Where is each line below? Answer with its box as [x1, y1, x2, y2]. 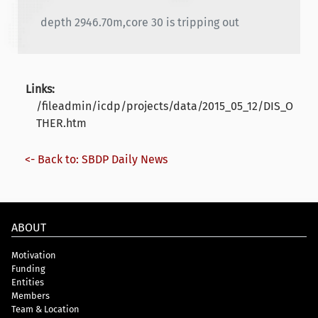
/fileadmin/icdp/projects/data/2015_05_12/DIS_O [36, 99, 293, 113]
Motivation [11, 249, 56, 261]
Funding [11, 263, 45, 274]
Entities [11, 276, 44, 287]
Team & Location [11, 303, 79, 314]
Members [11, 290, 50, 301]
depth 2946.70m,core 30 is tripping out [40, 15, 239, 29]
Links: [26, 82, 55, 96]
